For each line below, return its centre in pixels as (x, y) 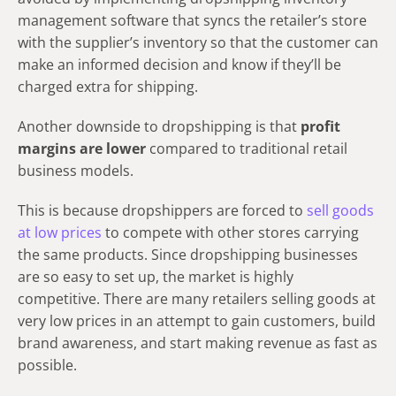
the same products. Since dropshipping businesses (188, 255)
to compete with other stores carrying (230, 233)
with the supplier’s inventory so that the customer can (198, 43)
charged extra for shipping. (108, 87)
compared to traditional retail (247, 149)
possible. (47, 366)
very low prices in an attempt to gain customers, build (197, 321)
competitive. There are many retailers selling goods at (197, 299)
